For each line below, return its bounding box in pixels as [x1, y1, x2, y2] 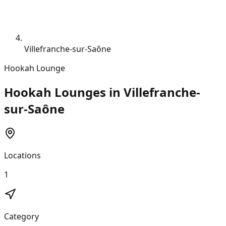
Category [4, 210, 39, 222]
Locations [4, 149, 41, 161]
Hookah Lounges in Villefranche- [4, 83, 200, 100]
